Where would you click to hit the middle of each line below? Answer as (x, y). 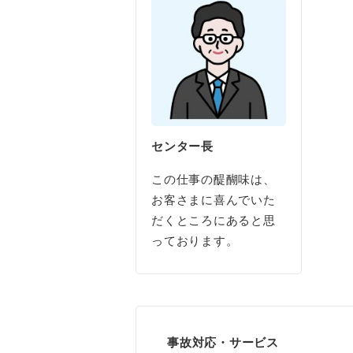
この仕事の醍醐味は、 (214, 179)
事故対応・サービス (223, 342)
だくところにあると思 (214, 220)
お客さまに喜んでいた (214, 199)
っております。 (195, 240)
